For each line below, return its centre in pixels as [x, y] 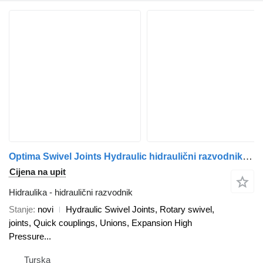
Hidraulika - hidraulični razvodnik [71, 192]
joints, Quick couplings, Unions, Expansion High [100, 222]
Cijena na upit [38, 171]
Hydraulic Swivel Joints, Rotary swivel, [140, 209]
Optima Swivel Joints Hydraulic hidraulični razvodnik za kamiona [247, 156]
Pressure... [30, 236]
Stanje [21, 209]
